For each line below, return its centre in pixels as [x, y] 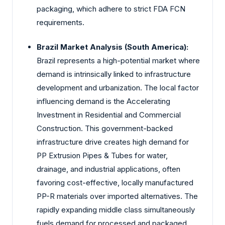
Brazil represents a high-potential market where [118, 61]
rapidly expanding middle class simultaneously [116, 210]
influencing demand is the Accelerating [103, 101]
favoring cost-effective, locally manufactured [115, 183]
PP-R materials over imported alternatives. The [117, 196]
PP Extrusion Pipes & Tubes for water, [102, 156]
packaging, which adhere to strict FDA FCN [111, 9]
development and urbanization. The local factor [118, 88]
